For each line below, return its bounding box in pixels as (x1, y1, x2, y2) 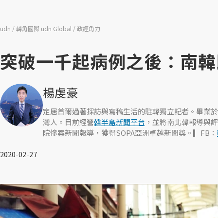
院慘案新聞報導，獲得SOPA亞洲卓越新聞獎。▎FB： (43, 127, 217, 138)
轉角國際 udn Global (16, 24, 73, 33)
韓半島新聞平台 (94, 117, 145, 127)
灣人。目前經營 (43, 117, 94, 127)
